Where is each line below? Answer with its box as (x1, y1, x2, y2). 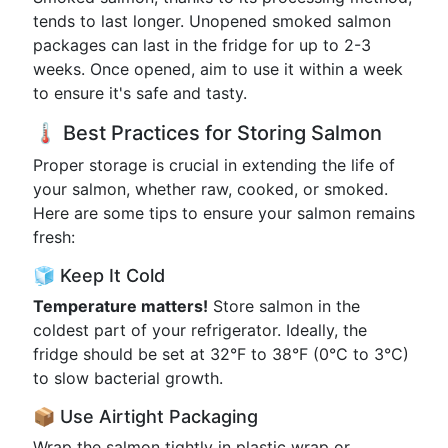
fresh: (33, 227, 75, 247)
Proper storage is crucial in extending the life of (33, 155, 395, 175)
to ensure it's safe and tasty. (33, 83, 247, 103)
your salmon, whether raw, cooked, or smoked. (33, 179, 388, 199)
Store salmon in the (208, 296, 360, 316)
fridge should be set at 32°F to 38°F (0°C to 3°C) (33, 344, 409, 364)
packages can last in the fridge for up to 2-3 (33, 35, 371, 55)
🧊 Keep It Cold (33, 265, 165, 286)
